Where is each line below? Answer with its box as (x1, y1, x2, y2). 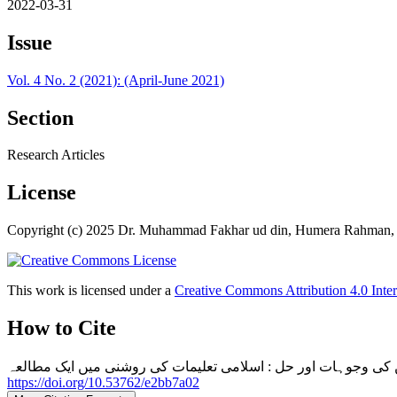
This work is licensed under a (7, 283, 175, 299)
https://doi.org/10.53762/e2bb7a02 (7, 375, 199, 391)
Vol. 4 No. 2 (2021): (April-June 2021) (7, 72, 224, 88)
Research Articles (7, 147, 105, 163)
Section (7, 105, 74, 129)
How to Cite (7, 316, 116, 340)
